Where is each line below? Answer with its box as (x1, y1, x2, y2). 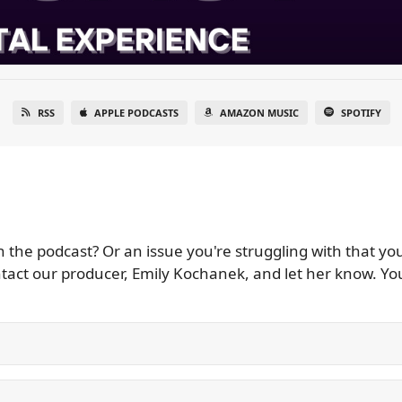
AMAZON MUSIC (219, 106, 299, 119)
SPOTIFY (340, 106, 381, 119)
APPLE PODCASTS (93, 106, 179, 119)
